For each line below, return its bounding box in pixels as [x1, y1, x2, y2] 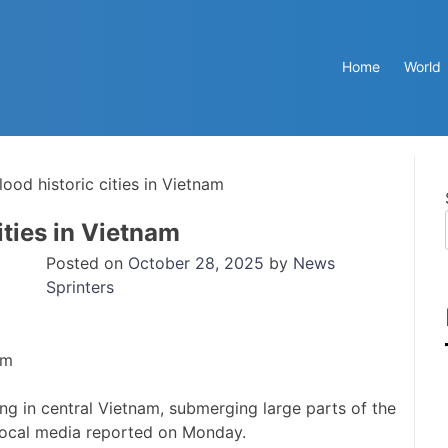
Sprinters [46, 276, 114, 297]
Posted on [46, 252, 128, 273]
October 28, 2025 [128, 252, 264, 273]
